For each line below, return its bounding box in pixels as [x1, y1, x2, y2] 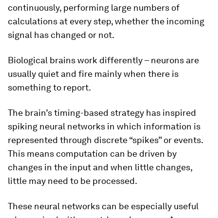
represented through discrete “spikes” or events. [8, 135, 203, 145]
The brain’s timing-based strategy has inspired [8, 108, 196, 118]
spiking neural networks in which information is [8, 121, 200, 131]
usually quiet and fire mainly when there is [8, 69, 179, 79]
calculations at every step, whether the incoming [8, 16, 204, 26]
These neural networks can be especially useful [8, 201, 199, 211]
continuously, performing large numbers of [8, 2, 180, 13]
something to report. [8, 82, 91, 92]
